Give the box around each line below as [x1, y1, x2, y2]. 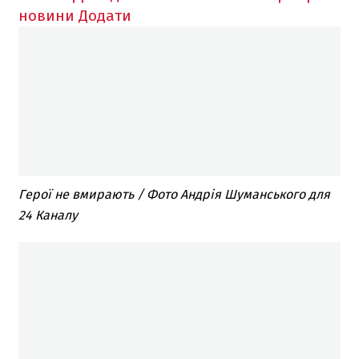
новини [18, 6, 75, 25]
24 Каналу [18, 208, 78, 224]
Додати [79, 6, 131, 25]
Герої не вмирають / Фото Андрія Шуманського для [18, 187, 330, 203]
